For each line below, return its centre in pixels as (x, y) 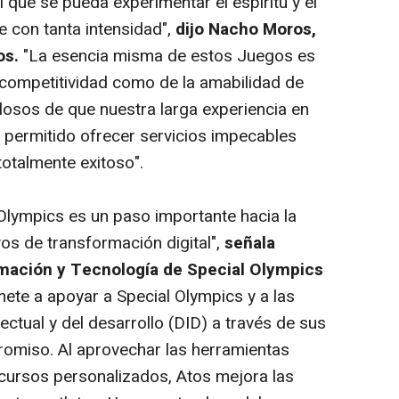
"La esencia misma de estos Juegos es (169, 57)
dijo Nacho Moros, (246, 30)
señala (250, 244)
